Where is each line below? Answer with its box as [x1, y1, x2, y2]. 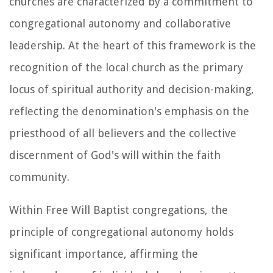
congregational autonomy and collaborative [9, 16, 231, 30]
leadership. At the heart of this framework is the [9, 38, 256, 52]
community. [9, 170, 69, 183]
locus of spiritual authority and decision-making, [9, 82, 254, 96]
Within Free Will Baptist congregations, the [9, 203, 228, 216]
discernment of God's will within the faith [9, 148, 221, 161]
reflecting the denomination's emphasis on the [9, 104, 249, 118]
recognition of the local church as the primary [9, 60, 243, 74]
